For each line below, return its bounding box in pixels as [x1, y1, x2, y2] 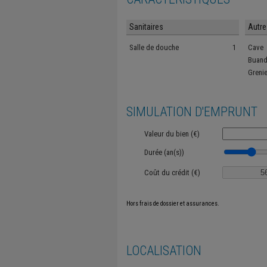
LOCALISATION [126, 243, 201, 258]
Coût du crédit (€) [144, 168, 200, 177]
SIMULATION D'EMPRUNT [126, 104, 257, 119]
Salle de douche [129, 43, 179, 52]
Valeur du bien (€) [144, 129, 200, 138]
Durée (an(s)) [144, 148, 184, 157]
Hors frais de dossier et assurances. [126, 200, 219, 207]
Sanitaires [129, 22, 163, 32]
